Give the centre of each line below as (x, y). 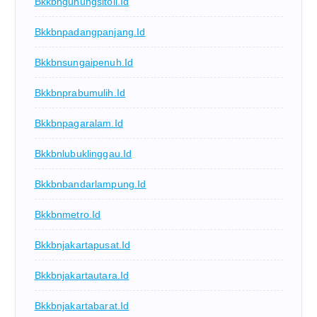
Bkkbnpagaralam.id (79, 123)
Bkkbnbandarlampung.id (90, 184)
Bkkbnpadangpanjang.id (90, 32)
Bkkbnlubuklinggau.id (83, 154)
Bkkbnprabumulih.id (80, 93)
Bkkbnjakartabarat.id (82, 306)
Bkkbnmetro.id (68, 215)
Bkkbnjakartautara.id (82, 276)
